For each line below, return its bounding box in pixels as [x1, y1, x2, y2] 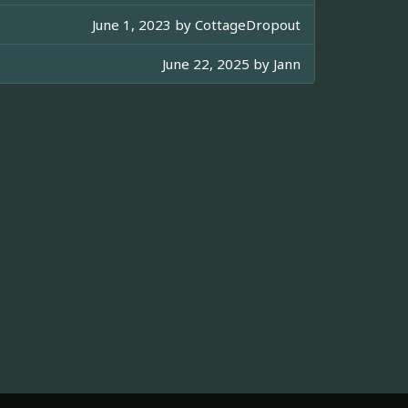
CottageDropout [195, 15, 301, 34]
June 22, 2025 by [162, 54, 273, 73]
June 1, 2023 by [92, 15, 195, 34]
